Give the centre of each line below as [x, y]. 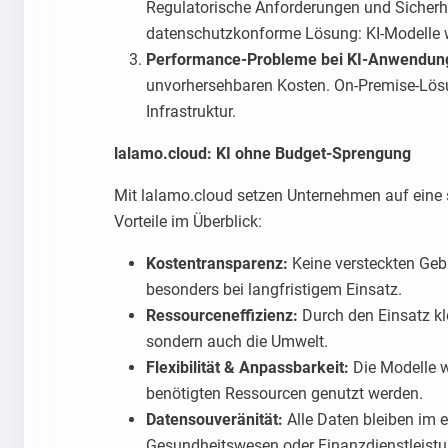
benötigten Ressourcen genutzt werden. [284, 394]
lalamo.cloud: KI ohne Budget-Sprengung [262, 154]
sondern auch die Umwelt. [237, 342]
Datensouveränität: [214, 420]
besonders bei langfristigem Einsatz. [274, 290]
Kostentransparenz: [217, 264]
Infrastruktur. [191, 112]
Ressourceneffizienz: [222, 316]
